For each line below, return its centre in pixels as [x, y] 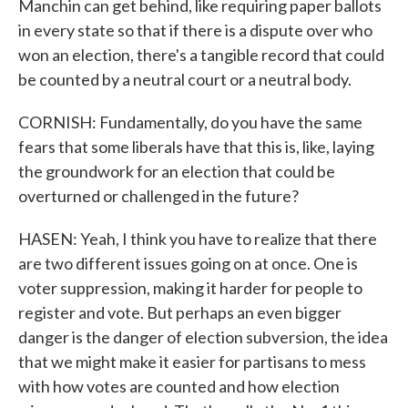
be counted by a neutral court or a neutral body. [185, 79]
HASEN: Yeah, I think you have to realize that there [198, 239]
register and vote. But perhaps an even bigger [180, 312]
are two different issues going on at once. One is [188, 263]
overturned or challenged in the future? [158, 196]
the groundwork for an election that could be [177, 171]
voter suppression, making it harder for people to [190, 288]
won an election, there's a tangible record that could [201, 55]
